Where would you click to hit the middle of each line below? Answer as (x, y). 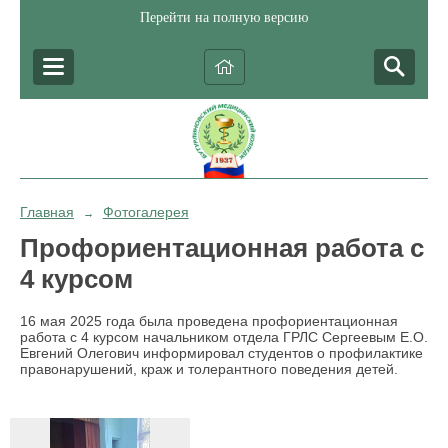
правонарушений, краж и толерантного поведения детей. (209, 369)
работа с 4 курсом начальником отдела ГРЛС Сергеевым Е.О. (224, 337)
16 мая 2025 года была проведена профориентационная (209, 321)
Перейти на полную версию (224, 17)
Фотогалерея (145, 212)
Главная (47, 212)
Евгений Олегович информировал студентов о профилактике (221, 353)
